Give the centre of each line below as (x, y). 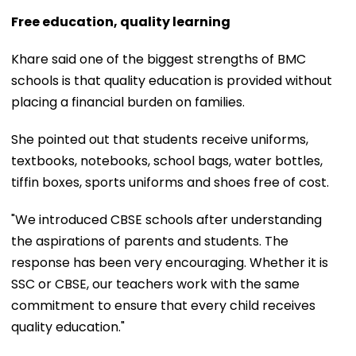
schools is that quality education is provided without (172, 80)
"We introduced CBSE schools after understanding (166, 219)
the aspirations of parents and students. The (150, 241)
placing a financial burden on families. (128, 102)
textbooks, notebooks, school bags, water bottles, (167, 161)
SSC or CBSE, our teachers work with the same (155, 284)
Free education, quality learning (121, 21)
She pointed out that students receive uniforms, (160, 139)
